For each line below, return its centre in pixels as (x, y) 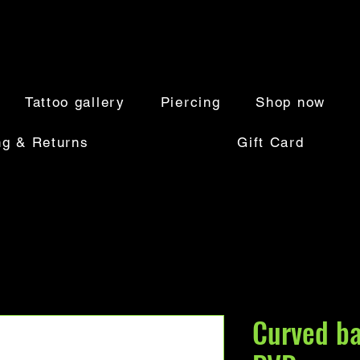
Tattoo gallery (75, 102)
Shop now (290, 102)
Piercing (190, 102)
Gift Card (271, 142)
